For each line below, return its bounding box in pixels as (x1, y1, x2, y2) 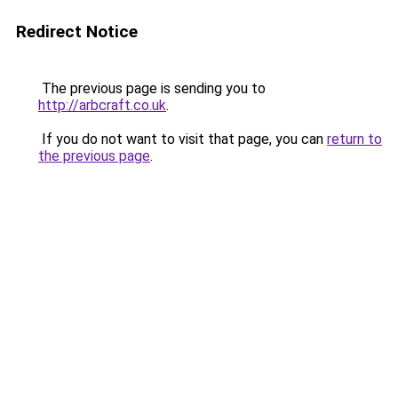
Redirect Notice (16, 21, 138, 42)
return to (327, 131, 382, 147)
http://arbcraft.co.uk (38, 97, 166, 114)
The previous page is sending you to (38, 80, 266, 97)
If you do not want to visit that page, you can (38, 131, 327, 147)
